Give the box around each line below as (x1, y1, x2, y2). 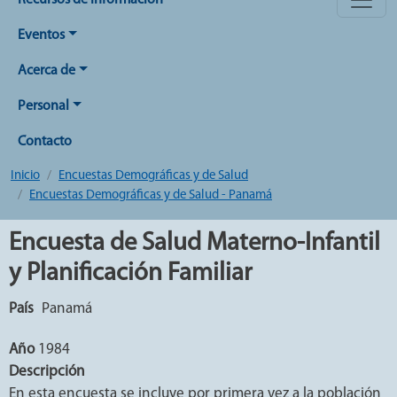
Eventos (18, 28, 65, 43)
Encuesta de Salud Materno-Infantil (9, 230, 380, 256)
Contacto (18, 135, 72, 149)
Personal (18, 99, 69, 113)
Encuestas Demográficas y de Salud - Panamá (29, 189, 272, 202)
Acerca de (18, 64, 75, 78)
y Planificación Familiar (9, 261, 252, 286)
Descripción (9, 363, 85, 379)
